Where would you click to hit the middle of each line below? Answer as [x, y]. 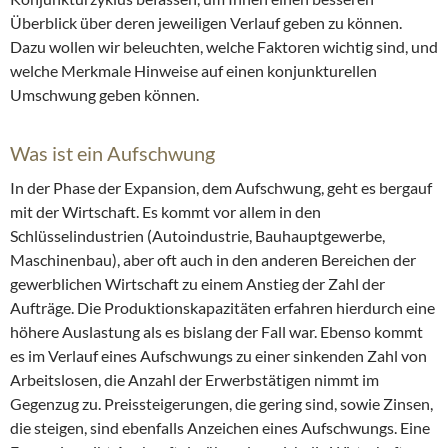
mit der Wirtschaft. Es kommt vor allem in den [165, 211]
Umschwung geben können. [104, 94]
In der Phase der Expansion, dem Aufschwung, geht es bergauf [221, 187]
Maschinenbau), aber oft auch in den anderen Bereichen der [213, 259]
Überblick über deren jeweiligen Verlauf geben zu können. [206, 22]
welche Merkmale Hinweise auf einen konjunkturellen [193, 70]
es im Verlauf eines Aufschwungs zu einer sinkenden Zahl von [218, 355]
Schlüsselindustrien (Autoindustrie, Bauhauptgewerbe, [197, 235]
